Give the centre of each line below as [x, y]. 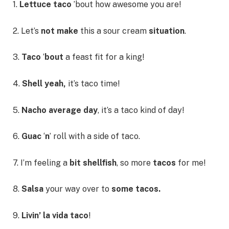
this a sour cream [113, 31]
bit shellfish [93, 163]
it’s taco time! [94, 83]
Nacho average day [60, 110]
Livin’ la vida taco [55, 216]
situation [167, 31]
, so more [135, 163]
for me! [192, 163]
